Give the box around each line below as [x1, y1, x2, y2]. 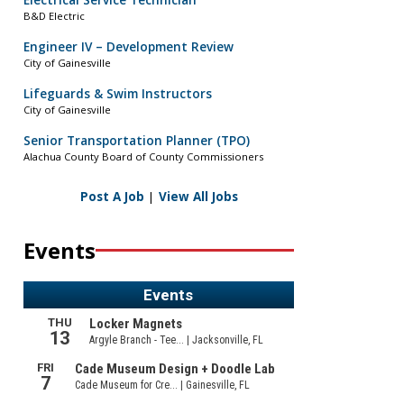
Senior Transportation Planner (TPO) [23, 133, 250, 150]
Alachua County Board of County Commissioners [23, 150, 263, 164]
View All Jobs [158, 188, 238, 205]
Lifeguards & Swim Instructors [23, 86, 212, 103]
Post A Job [79, 188, 144, 205]
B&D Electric [23, 9, 85, 23]
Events [23, 234, 96, 265]
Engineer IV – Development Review [23, 39, 234, 56]
